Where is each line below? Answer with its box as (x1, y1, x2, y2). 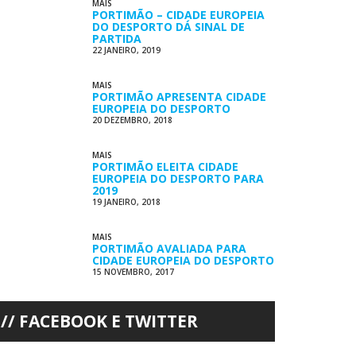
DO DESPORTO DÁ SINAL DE (91, 19, 245, 34)
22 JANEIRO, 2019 (91, 44, 161, 56)
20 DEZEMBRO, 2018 (91, 114, 172, 126)
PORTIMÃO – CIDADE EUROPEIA (91, 7, 265, 22)
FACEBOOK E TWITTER (19, 310, 198, 332)
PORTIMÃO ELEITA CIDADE (91, 159, 238, 174)
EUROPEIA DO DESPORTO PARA (91, 171, 264, 186)
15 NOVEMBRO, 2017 (91, 266, 174, 277)
